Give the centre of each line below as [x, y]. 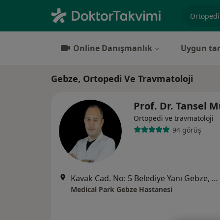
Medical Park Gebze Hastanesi [122, 189]
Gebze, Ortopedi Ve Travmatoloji [122, 79]
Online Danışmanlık [113, 48]
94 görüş [187, 130]
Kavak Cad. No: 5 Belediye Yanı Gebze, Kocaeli [215, 178]
